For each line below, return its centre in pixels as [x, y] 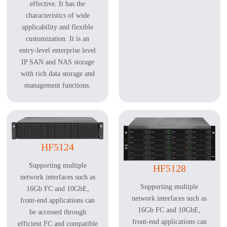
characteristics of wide [58, 16]
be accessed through [58, 212]
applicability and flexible [58, 27]
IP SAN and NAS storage [58, 62]
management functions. [58, 86]
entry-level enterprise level [58, 51]
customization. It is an [58, 39]
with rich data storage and [58, 74]
